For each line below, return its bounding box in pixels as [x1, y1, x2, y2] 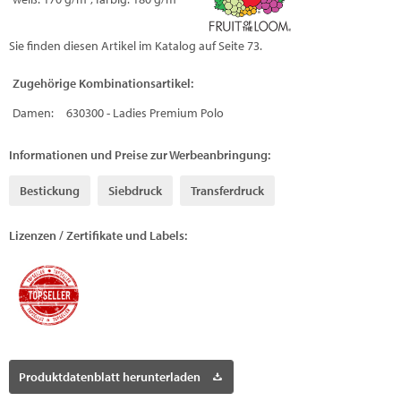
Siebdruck [108, 183, 162, 200]
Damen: [13, 105, 54, 122]
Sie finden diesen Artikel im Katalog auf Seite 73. [9, 38, 262, 55]
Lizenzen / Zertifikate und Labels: [9, 227, 187, 244]
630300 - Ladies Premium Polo [66, 105, 224, 122]
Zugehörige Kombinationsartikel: [13, 75, 193, 92]
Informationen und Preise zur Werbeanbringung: [9, 147, 270, 164]
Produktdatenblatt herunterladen [19, 369, 200, 386]
